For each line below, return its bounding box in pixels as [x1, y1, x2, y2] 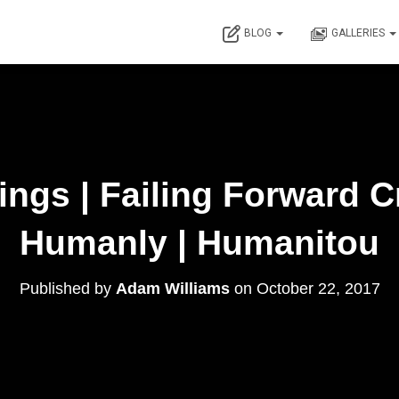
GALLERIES [331, 27, 387, 39]
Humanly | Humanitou [20, 224, 379, 262]
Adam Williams [115, 280, 230, 297]
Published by [19, 280, 116, 297]
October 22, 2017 [256, 280, 380, 297]
